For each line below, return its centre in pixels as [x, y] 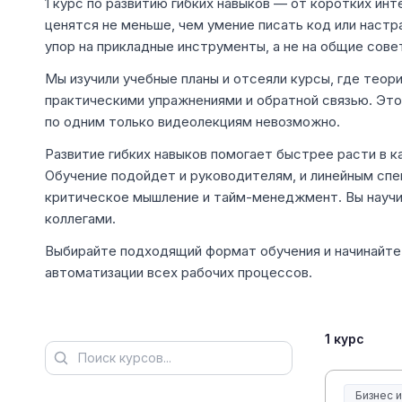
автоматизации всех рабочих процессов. [179, 272]
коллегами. [80, 218]
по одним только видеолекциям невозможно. [192, 122]
